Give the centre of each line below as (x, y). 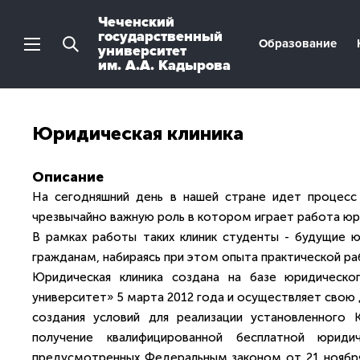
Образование (298, 43)
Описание (68, 177)
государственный (160, 36)
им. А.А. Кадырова (164, 65)
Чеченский (136, 22)
